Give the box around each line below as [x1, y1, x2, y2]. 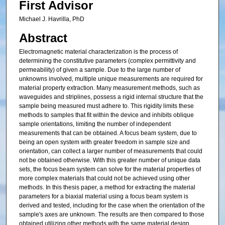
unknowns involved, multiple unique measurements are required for [19, 75, 203, 83]
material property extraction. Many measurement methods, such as [19, 84, 200, 92]
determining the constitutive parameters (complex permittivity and [19, 57, 196, 65]
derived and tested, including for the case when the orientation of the [19, 202, 205, 209]
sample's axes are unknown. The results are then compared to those [19, 211, 204, 218]
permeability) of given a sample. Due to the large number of [19, 66, 180, 74]
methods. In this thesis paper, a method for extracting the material [19, 184, 195, 191]
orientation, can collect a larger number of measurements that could [19, 148, 202, 155]
